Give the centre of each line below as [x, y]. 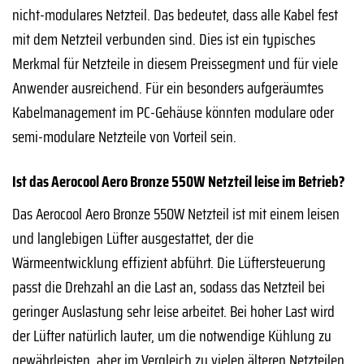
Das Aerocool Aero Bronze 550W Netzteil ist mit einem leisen [176, 213]
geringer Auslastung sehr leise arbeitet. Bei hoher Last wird [173, 311]
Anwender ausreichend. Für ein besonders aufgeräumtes [168, 88]
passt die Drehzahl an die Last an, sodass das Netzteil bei [169, 286]
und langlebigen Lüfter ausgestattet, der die [133, 238]
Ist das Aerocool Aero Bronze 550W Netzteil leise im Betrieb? [179, 182]
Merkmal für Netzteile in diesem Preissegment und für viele [175, 64]
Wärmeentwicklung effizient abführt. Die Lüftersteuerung [169, 262]
